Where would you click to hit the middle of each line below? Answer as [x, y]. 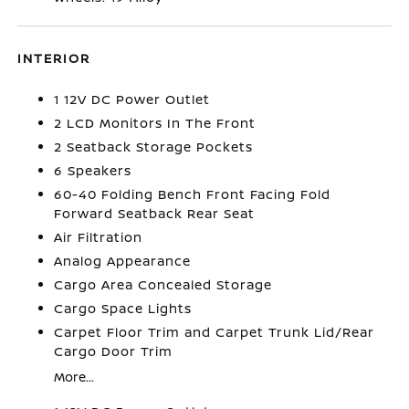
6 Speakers [93, 170]
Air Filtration [99, 236]
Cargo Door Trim [114, 351]
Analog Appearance [123, 260]
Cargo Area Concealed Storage [163, 284]
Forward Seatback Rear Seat [155, 213]
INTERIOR [54, 58]
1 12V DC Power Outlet [132, 99]
